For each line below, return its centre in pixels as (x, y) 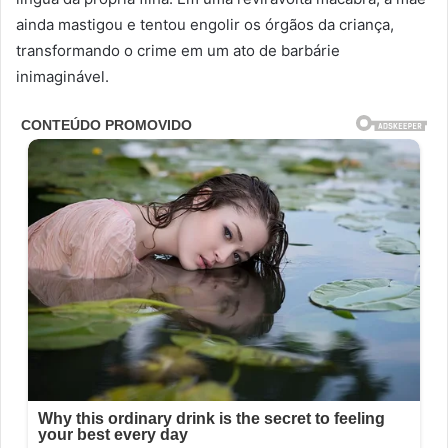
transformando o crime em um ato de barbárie (178, 51)
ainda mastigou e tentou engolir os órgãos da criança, (205, 25)
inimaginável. (62, 77)
